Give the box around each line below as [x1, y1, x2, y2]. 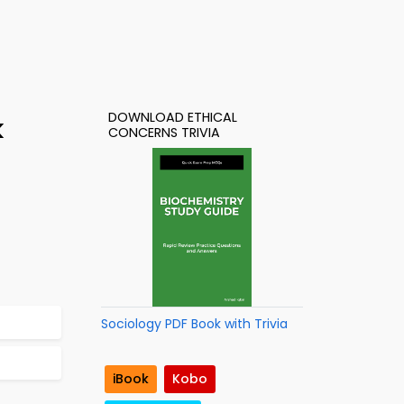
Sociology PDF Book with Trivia [101, 315, 288, 333]
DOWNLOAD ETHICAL [108, 108, 237, 126]
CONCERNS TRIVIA [108, 124, 220, 142]
